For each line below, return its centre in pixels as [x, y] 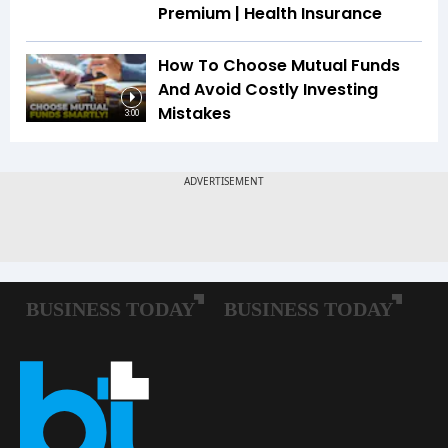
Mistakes [194, 114]
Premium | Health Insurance [270, 14]
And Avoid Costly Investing [268, 90]
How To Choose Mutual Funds [279, 66]
